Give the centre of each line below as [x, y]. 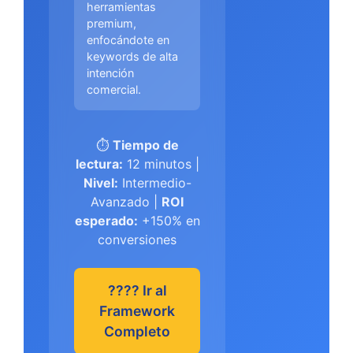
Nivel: [100, 183]
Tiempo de [145, 145]
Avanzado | [126, 202]
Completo [137, 331]
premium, [111, 23]
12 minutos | [161, 164]
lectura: [99, 164]
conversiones [137, 240]
